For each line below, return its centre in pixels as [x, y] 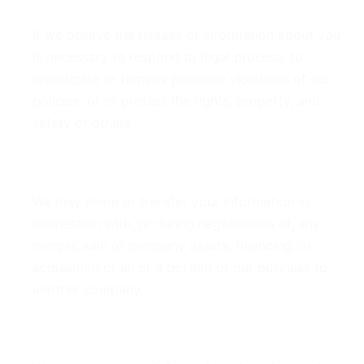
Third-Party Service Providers [151, 332]
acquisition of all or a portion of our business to [180, 267]
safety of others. [83, 122]
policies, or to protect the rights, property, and [176, 100]
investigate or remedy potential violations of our [182, 78]
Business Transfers [108, 165]
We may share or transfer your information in [171, 201]
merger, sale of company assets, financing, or [172, 245]
